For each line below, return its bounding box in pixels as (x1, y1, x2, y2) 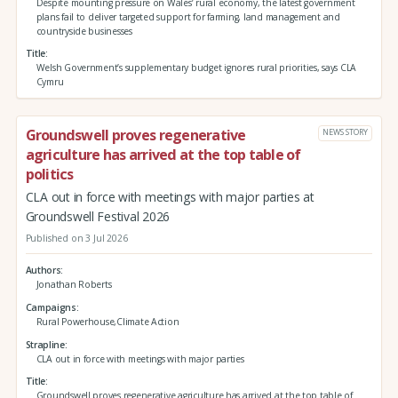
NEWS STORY (322, 126, 368, 139)
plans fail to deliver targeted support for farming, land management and (36, 10, 340, 23)
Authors (25, 264, 61, 277)
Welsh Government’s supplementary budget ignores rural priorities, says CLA (36, 61, 357, 75)
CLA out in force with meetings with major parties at (25, 187, 314, 205)
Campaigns (25, 300, 76, 314)
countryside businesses (36, 24, 132, 37)
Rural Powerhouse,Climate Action (36, 314, 179, 328)
